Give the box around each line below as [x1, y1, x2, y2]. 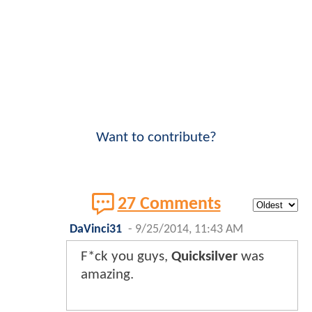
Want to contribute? [95, 130, 217, 146]
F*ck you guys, [81, 249, 171, 265]
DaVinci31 [70, 224, 122, 236]
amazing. [81, 267, 134, 283]
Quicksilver [171, 249, 237, 265]
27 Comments [117, 195, 221, 213]
